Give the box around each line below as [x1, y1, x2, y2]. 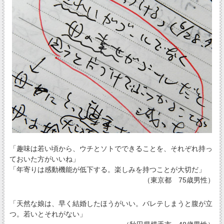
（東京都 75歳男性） [143, 176, 215, 184]
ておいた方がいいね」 [9, 155, 79, 163]
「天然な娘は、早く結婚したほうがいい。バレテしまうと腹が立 [9, 199, 212, 207]
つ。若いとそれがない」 [9, 209, 86, 218]
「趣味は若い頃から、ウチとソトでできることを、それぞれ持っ [9, 144, 212, 153]
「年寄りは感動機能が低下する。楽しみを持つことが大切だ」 [9, 165, 205, 174]
